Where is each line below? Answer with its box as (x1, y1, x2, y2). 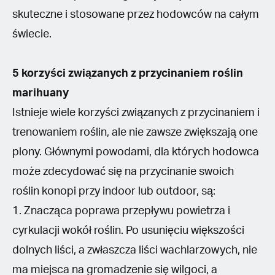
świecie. (12, 28, 52, 40)
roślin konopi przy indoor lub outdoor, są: (12, 185, 215, 197)
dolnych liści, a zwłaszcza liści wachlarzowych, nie (12, 244, 257, 256)
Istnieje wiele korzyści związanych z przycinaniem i (12, 107, 260, 118)
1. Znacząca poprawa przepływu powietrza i (12, 205, 230, 217)
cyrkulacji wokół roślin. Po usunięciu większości (12, 225, 244, 236)
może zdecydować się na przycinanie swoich (12, 166, 234, 177)
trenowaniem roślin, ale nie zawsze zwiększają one (12, 126, 258, 138)
